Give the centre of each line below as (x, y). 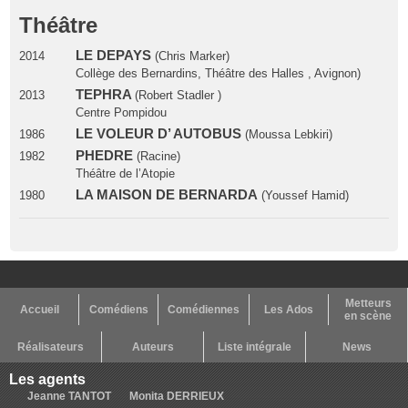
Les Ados (289, 309)
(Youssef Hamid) (303, 195)
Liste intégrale (255, 347)
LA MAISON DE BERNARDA (166, 194)
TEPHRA (105, 94)
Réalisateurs (51, 347)
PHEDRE (104, 155)
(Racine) (156, 156)
